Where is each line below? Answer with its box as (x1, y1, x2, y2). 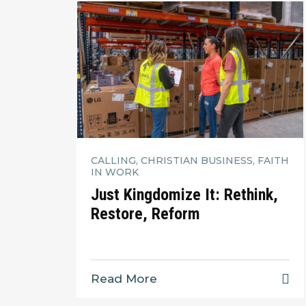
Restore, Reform (91, 204, 200, 224)
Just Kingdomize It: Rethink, (91, 185, 278, 205)
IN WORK (91, 165, 139, 178)
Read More (91, 272, 157, 286)
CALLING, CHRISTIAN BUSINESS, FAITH (91, 154, 289, 167)
